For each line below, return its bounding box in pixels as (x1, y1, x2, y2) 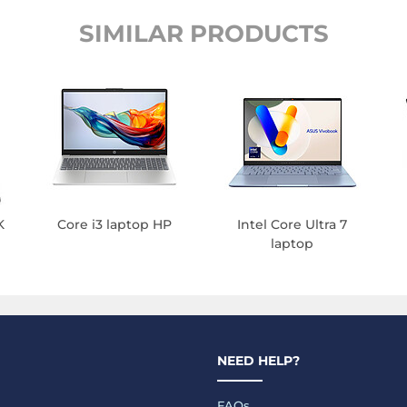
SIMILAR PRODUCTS (78, 19, 329, 49)
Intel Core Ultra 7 (237, 216, 348, 233)
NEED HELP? (217, 352, 300, 370)
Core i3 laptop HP (57, 216, 173, 233)
